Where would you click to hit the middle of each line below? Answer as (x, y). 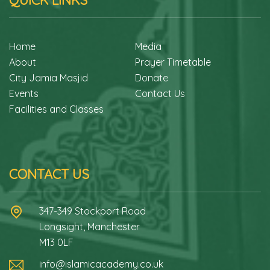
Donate (152, 78)
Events (24, 94)
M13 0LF (56, 243)
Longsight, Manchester (89, 227)
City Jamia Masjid (49, 78)
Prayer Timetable (173, 62)
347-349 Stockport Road (92, 211)
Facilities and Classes (56, 109)
